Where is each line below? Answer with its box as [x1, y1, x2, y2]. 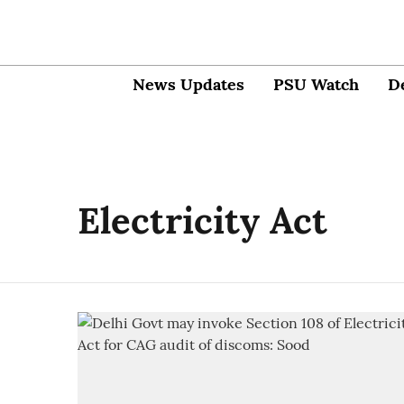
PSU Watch [273, 73, 359, 95]
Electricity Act [78, 197, 327, 243]
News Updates [133, 73, 244, 95]
